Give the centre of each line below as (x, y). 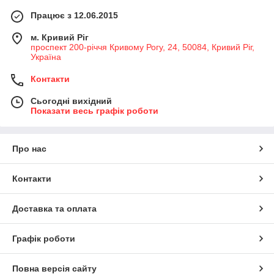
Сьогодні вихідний (71, 101)
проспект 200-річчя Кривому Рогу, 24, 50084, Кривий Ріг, (143, 47)
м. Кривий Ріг (60, 38)
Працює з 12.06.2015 (74, 16)
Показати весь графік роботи (94, 111)
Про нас (29, 149)
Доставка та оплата (54, 209)
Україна (46, 57)
